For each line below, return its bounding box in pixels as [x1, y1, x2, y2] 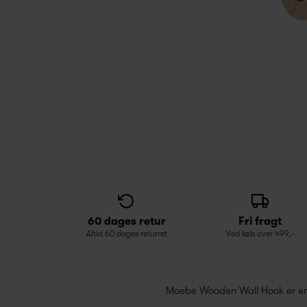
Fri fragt [238, 215, 282, 228]
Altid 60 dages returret [86, 229, 167, 238]
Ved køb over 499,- [225, 229, 295, 238]
